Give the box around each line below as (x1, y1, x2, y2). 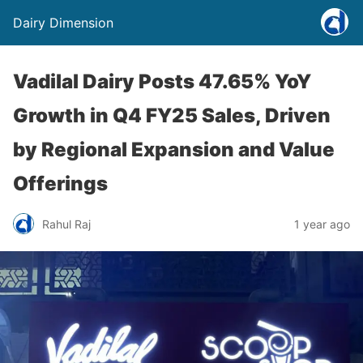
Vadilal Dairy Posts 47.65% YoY (13, 70, 311, 93)
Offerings (13, 172, 108, 195)
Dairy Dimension (13, 15, 113, 31)
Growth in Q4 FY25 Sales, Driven (13, 104, 331, 127)
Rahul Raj (42, 216, 91, 231)
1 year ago (294, 216, 350, 231)
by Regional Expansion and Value (13, 138, 335, 161)
